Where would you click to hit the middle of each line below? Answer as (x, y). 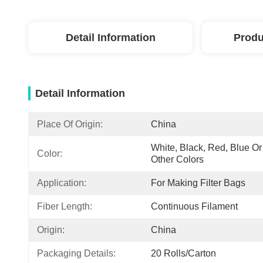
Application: (62, 183)
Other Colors (177, 159)
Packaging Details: (76, 253)
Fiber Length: (65, 206)
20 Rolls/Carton (183, 253)
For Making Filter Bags (198, 183)
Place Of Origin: (70, 124)
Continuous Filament (194, 206)
